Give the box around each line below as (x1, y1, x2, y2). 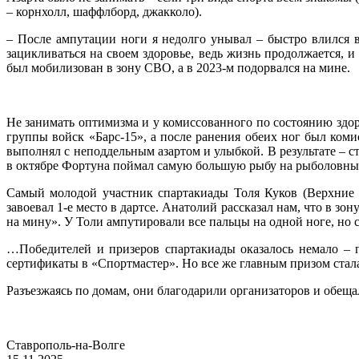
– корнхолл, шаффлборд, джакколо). (6, 5, 202, 19)
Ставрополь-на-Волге (6, 338, 125, 353)
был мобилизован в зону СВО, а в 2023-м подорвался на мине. (6, 61, 350, 75)
